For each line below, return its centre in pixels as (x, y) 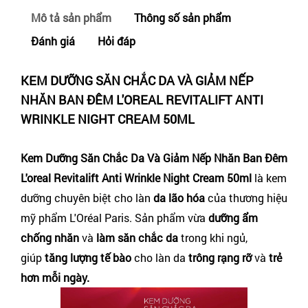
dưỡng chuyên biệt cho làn (87, 198)
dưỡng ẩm (232, 218)
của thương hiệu (246, 198)
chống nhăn (50, 238)
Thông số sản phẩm (183, 18)
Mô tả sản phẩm (71, 18)
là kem (271, 178)
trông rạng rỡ (220, 257)
